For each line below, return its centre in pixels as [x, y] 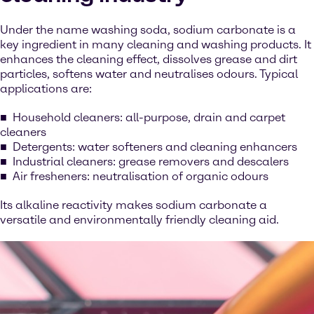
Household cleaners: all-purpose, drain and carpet [149, 117]
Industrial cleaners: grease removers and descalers [151, 162]
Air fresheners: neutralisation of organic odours [141, 176]
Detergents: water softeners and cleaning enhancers [155, 147]
